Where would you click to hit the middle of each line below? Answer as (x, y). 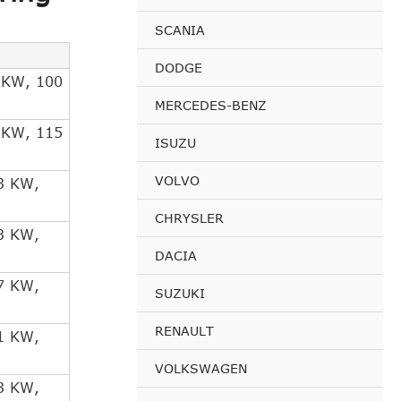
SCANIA (180, 30)
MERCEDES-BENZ (211, 105)
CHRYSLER (189, 218)
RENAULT (184, 330)
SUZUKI (180, 293)
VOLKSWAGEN (201, 368)
